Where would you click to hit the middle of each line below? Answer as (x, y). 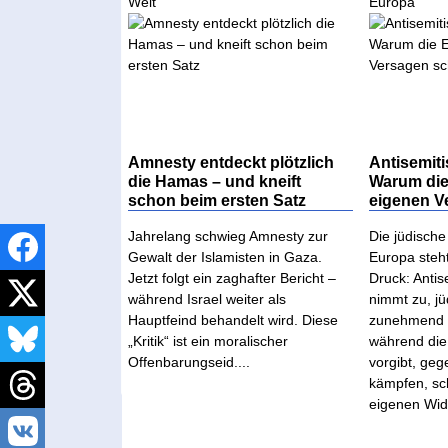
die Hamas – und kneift (215, 181)
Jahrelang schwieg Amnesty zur (228, 236)
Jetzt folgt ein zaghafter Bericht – (232, 278)
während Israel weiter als (207, 299)
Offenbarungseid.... (189, 362)
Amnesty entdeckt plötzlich (231, 162)
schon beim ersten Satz (217, 200)
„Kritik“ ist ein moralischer (208, 341)
